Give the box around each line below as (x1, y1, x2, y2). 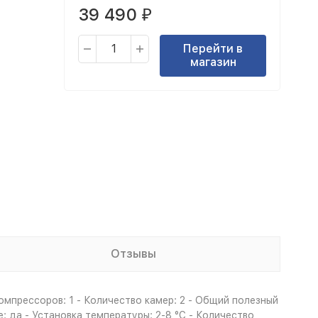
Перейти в (183, 42, 243, 55)
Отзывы (111, 247, 156, 261)
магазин (190, 55, 236, 69)
